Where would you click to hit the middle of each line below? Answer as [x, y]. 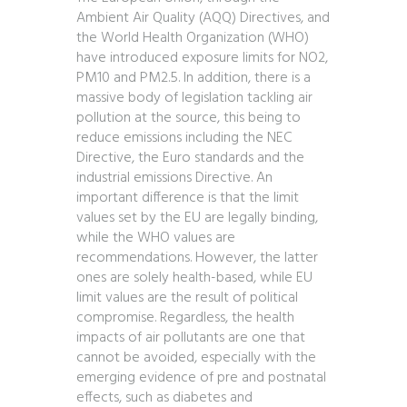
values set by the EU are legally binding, [197, 218]
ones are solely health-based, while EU [194, 278]
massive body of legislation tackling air [194, 99]
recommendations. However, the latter [197, 258]
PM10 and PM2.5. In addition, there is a [194, 79]
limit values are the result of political [187, 298]
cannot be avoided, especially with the [196, 358]
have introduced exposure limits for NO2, [202, 59]
